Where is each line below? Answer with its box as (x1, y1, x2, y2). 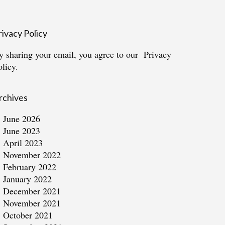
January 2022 (3, 173, 52, 185)
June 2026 (3, 113, 40, 125)
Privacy (143, 48, 171, 60)
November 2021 (3, 197, 61, 209)
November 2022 (3, 149, 61, 161)
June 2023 (3, 125, 40, 137)
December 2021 (3, 185, 61, 197)
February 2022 (3, 161, 56, 173)
